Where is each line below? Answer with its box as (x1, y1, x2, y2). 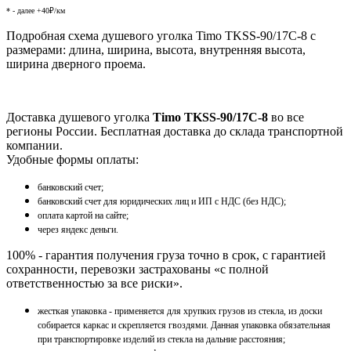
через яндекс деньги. (38, 224, 118, 236)
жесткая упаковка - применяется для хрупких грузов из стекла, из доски (38, 306, 322, 317)
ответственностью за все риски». (6, 277, 183, 291)
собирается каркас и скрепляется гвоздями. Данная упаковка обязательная (38, 320, 331, 331)
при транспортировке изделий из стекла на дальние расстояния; (38, 334, 285, 346)
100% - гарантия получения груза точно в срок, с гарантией (6, 248, 326, 262)
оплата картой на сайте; (38, 210, 128, 222)
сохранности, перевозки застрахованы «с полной (6, 262, 269, 277)
